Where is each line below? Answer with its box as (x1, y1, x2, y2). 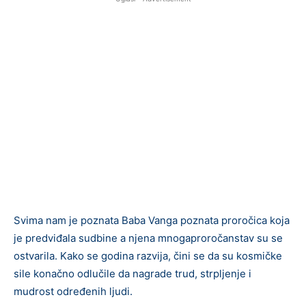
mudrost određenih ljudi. (14, 284, 133, 298)
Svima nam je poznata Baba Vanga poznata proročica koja (14, 213, 290, 227)
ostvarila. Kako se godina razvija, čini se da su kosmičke (14, 249, 282, 262)
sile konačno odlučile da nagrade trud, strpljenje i (14, 266, 251, 280)
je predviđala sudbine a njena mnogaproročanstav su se (14, 231, 283, 245)
